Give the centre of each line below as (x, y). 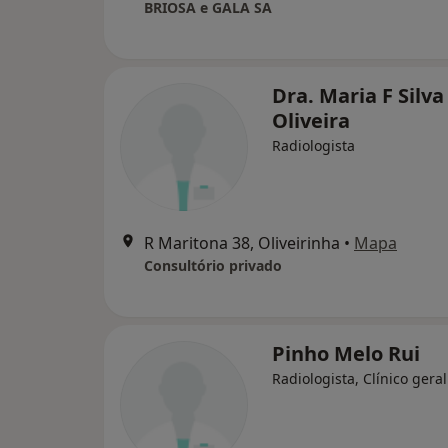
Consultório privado (213, 265)
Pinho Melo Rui (346, 353)
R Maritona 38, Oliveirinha (242, 243)
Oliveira (311, 120)
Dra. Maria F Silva (358, 95)
